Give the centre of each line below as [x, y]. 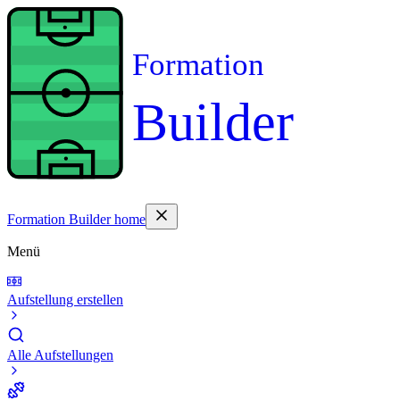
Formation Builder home [76, 219]
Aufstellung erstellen [65, 300]
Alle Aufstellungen [60, 355]
